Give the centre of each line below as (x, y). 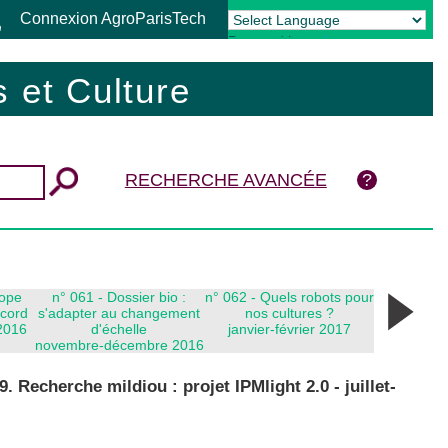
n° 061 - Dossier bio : (119, 296)
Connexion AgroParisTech (113, 18)
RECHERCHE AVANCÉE (225, 179)
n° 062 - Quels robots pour (289, 296)
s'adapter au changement (119, 312)
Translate (403, 41)
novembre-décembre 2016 (119, 344)
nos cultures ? (289, 312)
